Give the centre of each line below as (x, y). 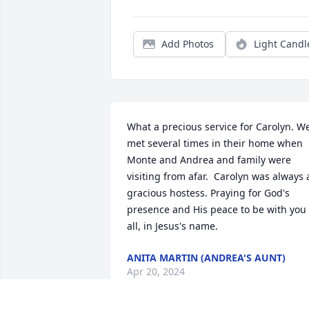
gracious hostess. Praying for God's (208, 193)
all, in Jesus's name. (172, 226)
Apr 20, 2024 (156, 272)
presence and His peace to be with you (217, 210)
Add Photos (188, 44)
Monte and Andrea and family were (209, 160)
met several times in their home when (215, 143)
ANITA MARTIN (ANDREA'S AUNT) (206, 258)
